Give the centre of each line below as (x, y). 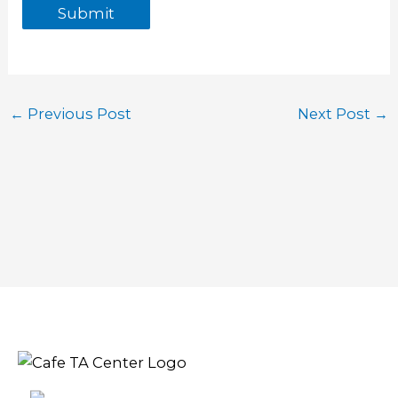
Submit (87, 14)
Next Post (336, 113)
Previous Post (77, 113)
